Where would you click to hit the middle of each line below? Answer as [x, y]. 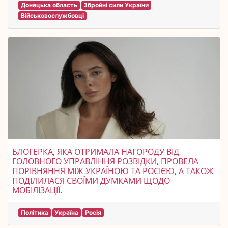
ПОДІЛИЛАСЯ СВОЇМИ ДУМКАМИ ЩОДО [91, 181]
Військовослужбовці [52, 16]
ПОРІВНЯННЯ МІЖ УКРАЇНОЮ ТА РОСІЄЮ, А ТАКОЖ [113, 171]
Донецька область [49, 5]
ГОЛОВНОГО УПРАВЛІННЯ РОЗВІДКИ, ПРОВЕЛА [105, 161]
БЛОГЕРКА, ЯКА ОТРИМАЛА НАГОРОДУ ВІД [96, 152]
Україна [67, 212]
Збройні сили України [116, 5]
